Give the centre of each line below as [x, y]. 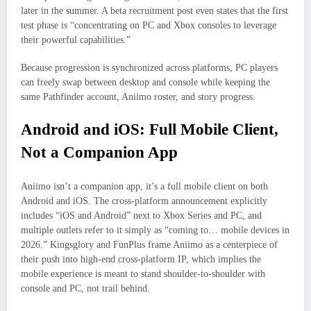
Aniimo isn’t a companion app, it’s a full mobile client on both [144, 187]
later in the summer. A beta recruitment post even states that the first [154, 11]
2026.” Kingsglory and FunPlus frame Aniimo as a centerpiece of [149, 245]
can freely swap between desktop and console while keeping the [145, 83]
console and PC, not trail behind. [85, 289]
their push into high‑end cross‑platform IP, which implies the [141, 260]
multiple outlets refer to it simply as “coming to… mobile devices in [155, 230]
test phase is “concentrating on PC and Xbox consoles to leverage [149, 26]
